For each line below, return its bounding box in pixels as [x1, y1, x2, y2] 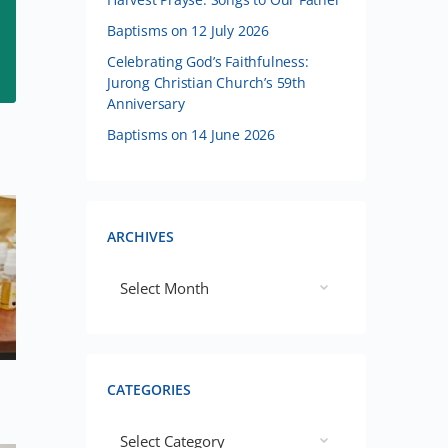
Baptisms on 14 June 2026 [107, 125, 275, 144]
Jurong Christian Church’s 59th [107, 73, 306, 92]
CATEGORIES [107, 380, 191, 399]
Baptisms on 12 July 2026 [107, 21, 269, 40]
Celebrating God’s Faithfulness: [107, 52, 309, 71]
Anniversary [107, 94, 185, 113]
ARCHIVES [107, 227, 174, 246]
